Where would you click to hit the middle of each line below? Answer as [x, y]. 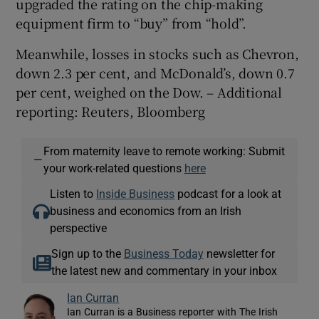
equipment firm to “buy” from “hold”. [131, 22]
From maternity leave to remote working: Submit [164, 151]
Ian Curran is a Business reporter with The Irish [173, 312]
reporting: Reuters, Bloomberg [110, 111]
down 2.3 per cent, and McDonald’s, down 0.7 [155, 72]
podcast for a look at [228, 193]
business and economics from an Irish [146, 210]
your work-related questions [114, 168]
